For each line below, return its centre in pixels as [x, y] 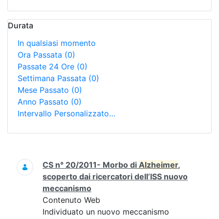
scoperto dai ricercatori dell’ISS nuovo [115, 176]
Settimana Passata [53, 78]
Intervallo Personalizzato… [66, 113]
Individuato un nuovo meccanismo [106, 212]
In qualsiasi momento [57, 43]
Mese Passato [44, 90]
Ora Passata [41, 55]
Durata [21, 25]
